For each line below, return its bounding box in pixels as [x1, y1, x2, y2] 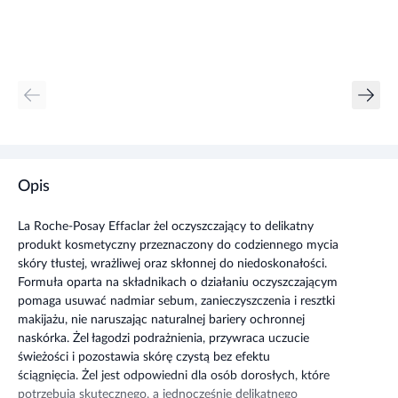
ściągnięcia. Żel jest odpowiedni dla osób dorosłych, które [18, 370, 330, 382]
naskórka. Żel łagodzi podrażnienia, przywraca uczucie [18, 332, 309, 345]
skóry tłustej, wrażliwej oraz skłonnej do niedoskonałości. [18, 258, 327, 270]
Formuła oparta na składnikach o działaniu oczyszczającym [18, 276, 338, 289]
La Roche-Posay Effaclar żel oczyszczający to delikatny [18, 220, 314, 233]
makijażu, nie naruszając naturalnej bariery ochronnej [18, 314, 305, 326]
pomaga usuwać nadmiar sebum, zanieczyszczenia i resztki [18, 295, 335, 307]
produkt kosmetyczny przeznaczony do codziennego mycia [18, 239, 338, 251]
